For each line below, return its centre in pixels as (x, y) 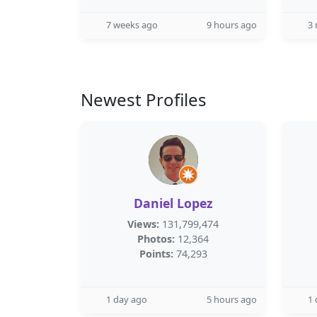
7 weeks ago (132, 25)
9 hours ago (232, 25)
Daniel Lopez (173, 203)
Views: (143, 224)
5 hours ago (232, 299)
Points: (156, 254)
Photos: (156, 239)
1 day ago (127, 299)
